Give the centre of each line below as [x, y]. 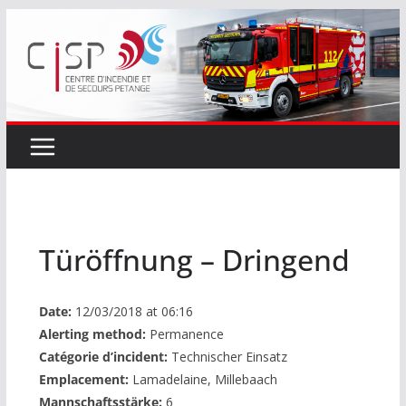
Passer [28, 21]
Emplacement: [83, 379]
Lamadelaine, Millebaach [203, 379]
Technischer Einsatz [227, 356]
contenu [33, 72]
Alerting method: [92, 333]
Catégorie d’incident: [103, 356]
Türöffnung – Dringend [194, 259]
